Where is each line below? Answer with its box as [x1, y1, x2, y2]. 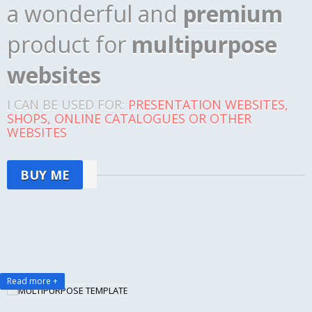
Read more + [7, 275, 58, 288]
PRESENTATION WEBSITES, [128, 96, 288, 113]
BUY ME [20, 166, 70, 183]
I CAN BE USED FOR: [7, 96, 128, 113]
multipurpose [132, 29, 277, 59]
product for [7, 29, 132, 59]
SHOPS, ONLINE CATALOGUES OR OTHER [7, 110, 251, 127]
